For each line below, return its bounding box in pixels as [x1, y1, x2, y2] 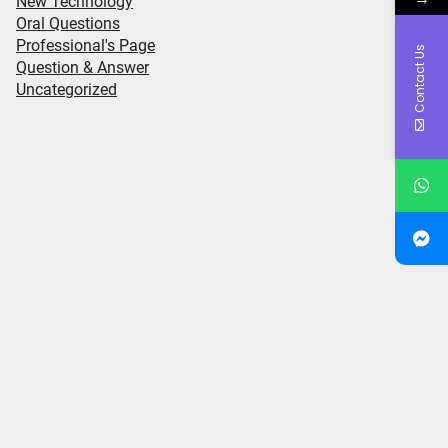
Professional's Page [16, 36, 155, 55]
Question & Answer [16, 58, 149, 77]
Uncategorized [16, 80, 117, 99]
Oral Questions [16, 14, 120, 33]
